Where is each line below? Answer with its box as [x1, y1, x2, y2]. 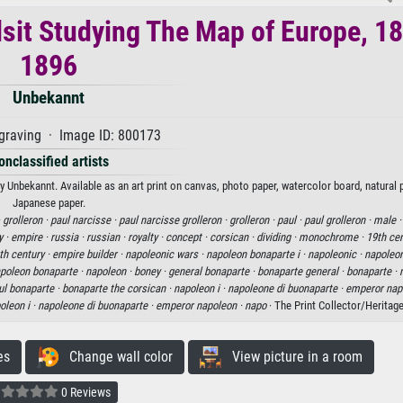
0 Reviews [58, 385, 111, 400]
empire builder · [51, 246, 125, 261]
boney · [133, 264, 168, 278]
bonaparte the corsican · [62, 281, 174, 295]
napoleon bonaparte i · [205, 246, 308, 261]
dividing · [256, 229, 299, 244]
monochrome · [299, 229, 366, 244]
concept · [166, 229, 210, 244]
